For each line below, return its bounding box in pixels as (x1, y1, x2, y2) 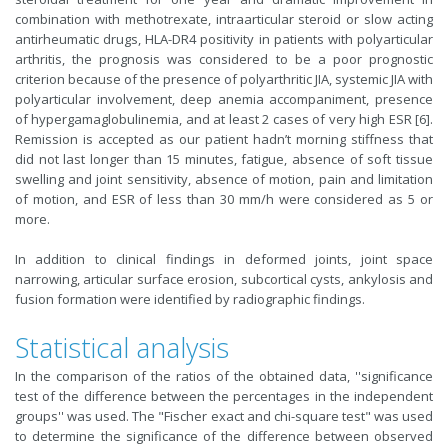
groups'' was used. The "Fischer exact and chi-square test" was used (15, 407, 433, 425)
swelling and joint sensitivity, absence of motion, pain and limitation (15, 170, 433, 188)
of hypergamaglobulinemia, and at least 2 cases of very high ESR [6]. (15, 110, 433, 128)
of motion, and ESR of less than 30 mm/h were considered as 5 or (15, 190, 433, 208)
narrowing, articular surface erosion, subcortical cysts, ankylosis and (15, 270, 433, 288)
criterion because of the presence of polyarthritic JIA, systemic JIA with (15, 70, 433, 88)
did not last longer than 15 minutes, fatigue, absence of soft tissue (15, 150, 433, 168)
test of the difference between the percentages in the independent (15, 387, 433, 405)
